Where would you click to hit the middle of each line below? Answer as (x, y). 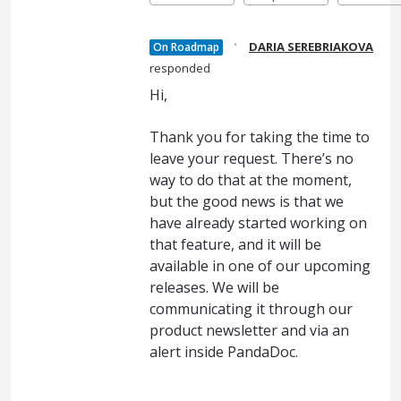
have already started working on (258, 222)
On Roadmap (186, 47)
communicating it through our (251, 308)
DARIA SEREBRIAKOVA (311, 47)
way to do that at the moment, (251, 179)
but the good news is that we (247, 201)
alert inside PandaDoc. (224, 351)
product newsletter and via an (249, 330)
